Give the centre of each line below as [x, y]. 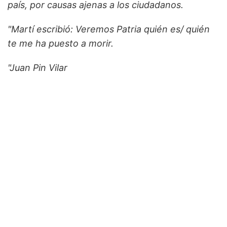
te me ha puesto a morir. [61, 44]
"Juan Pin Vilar [37, 68]
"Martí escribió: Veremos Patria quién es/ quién [109, 29]
